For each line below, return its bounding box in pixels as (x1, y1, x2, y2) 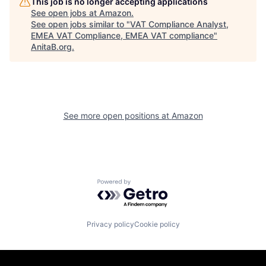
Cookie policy (134, 220, 180, 229)
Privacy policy (86, 220, 134, 229)
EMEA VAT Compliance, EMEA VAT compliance (31, 30, 214, 40)
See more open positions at (63, 110, 172, 121)
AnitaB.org (31, 41, 72, 52)
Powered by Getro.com (97, 178, 201, 191)
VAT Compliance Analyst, (130, 18, 229, 29)
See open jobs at (31, 7, 99, 18)
